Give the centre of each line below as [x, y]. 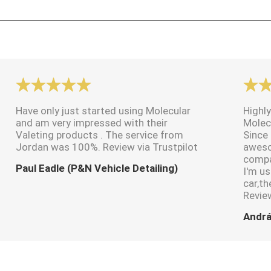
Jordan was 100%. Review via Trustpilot [106, 147]
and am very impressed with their [91, 122]
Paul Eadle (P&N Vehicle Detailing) [96, 168]
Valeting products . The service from [99, 135]
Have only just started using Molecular [103, 110]
